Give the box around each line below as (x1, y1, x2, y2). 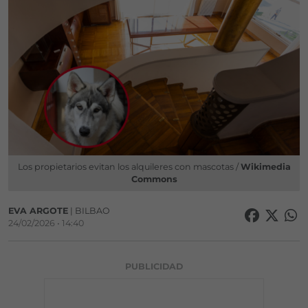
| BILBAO (68, 206, 110, 217)
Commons (131, 174, 177, 185)
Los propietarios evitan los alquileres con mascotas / (17, 162, 241, 173)
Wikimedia (240, 162, 291, 173)
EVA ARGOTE (8, 206, 68, 217)
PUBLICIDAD (125, 261, 183, 272)
